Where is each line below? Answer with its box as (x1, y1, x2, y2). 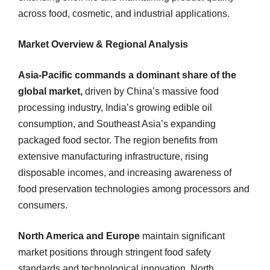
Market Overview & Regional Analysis (18, 39, 188, 49)
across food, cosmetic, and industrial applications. (18, 8, 230, 19)
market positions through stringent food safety (18, 247, 211, 257)
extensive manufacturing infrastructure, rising (18, 151, 209, 162)
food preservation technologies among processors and (18, 184, 250, 194)
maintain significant (140, 231, 225, 241)
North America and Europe (18, 231, 140, 241)
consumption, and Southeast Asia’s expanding (18, 119, 216, 129)
